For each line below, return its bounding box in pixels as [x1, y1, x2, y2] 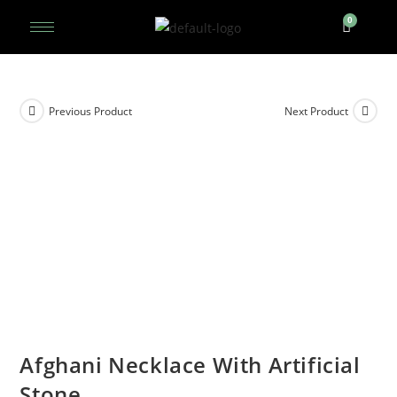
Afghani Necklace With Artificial [19, 349, 361, 379]
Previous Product [49, 103, 133, 119]
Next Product [284, 103, 348, 119]
